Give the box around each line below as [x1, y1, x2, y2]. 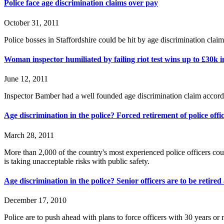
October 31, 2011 [4, 18, 59, 27]
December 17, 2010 [4, 196, 66, 205]
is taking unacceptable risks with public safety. [4, 156, 149, 165]
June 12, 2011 [4, 74, 48, 83]
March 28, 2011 [4, 130, 54, 139]
